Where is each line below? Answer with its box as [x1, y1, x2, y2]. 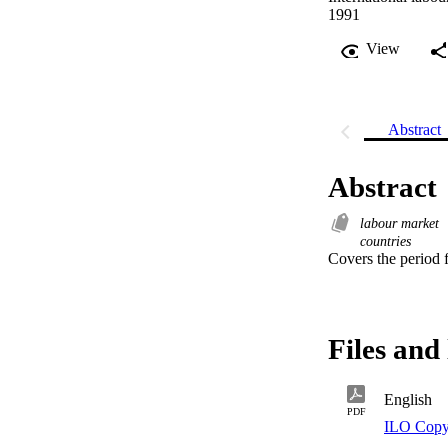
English [384, 391, 432, 409]
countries [360, 233, 411, 250]
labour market [360, 215, 443, 232]
